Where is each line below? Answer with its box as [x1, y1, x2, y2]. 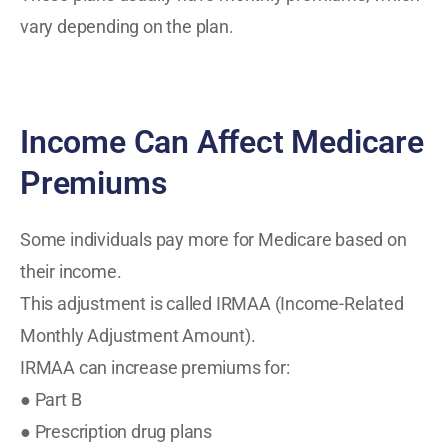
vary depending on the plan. [20, 15, 234, 37]
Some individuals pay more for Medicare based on [20, 228, 407, 250]
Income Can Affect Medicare [20, 123, 424, 162]
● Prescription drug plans [20, 420, 212, 442]
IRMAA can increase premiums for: [20, 356, 290, 378]
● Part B [20, 388, 82, 410]
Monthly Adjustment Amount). [20, 324, 256, 346]
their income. [20, 260, 122, 282]
